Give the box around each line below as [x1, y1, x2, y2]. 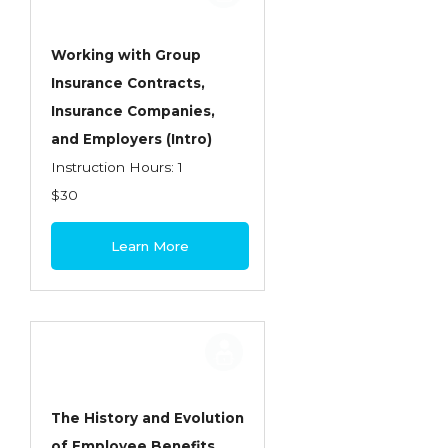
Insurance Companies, [51, 103, 215, 119]
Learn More [111, 238, 190, 254]
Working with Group [51, 47, 201, 63]
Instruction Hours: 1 [51, 159, 183, 175]
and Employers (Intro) [51, 131, 212, 147]
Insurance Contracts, [51, 75, 205, 91]
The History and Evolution [51, 410, 244, 426]
